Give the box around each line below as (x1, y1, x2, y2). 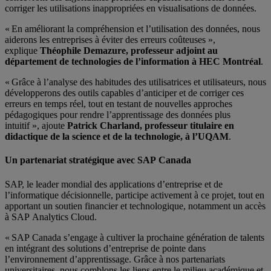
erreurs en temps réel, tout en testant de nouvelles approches (5, 99, 232, 109)
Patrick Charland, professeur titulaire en (67, 120, 234, 131)
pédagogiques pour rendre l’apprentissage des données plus (5, 109, 230, 120)
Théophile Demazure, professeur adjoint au (40, 45, 218, 56)
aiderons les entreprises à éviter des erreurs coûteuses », (5, 34, 215, 45)
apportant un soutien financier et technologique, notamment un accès (5, 200, 266, 211)
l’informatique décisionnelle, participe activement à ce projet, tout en (5, 189, 264, 200)
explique (5, 45, 40, 56)
